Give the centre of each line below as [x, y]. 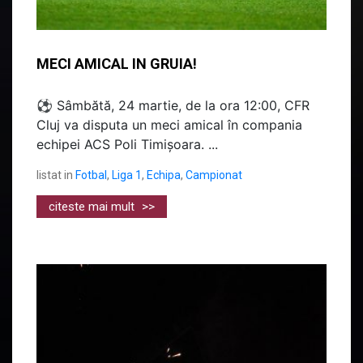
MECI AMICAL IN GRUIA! [117, 63]
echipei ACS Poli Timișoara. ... [127, 144]
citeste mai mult [93, 206]
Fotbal [91, 175]
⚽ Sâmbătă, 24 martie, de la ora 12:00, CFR [173, 105]
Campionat [214, 175]
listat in [55, 175]
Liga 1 [127, 175]
